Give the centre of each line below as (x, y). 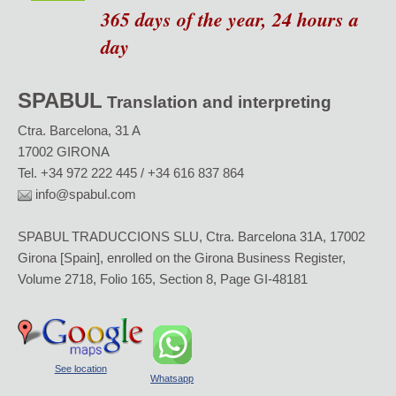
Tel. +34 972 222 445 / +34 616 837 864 (131, 173)
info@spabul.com (84, 194)
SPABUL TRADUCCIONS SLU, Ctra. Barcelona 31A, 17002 (192, 236)
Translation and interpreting (217, 102)
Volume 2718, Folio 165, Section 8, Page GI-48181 (163, 279)
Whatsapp (172, 378)
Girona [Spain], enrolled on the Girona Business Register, (182, 258)
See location (80, 368)
